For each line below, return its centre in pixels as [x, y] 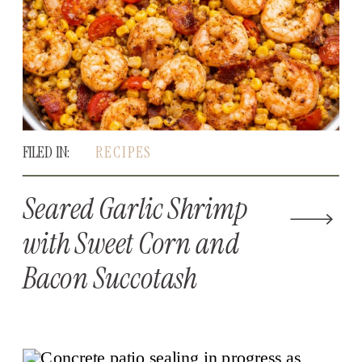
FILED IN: [48, 152]
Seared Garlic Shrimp [135, 208]
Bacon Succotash [110, 279]
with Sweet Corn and [131, 244]
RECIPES [124, 152]
